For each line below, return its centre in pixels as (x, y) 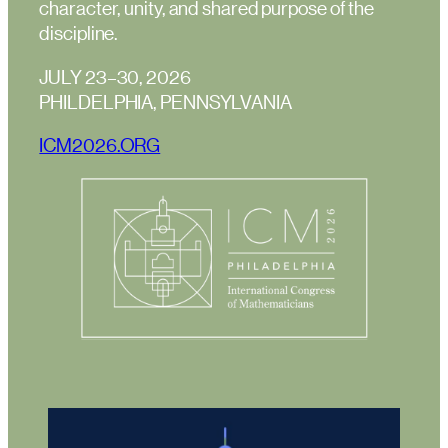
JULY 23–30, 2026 (115, 76)
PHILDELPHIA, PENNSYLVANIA (165, 101)
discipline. (79, 33)
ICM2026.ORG (100, 145)
